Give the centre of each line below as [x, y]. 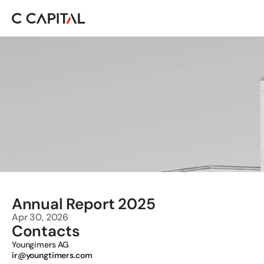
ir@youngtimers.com [52, 255]
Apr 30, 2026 [40, 217]
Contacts [46, 231]
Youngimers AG [42, 245]
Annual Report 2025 [85, 204]
